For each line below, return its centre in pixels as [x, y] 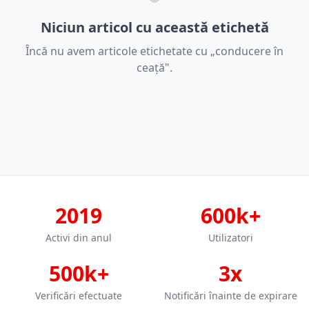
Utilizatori [230, 238]
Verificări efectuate [79, 296]
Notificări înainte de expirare [230, 296]
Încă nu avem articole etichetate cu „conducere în [154, 51]
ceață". [154, 68]
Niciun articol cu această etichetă [154, 27]
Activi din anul [79, 238]
